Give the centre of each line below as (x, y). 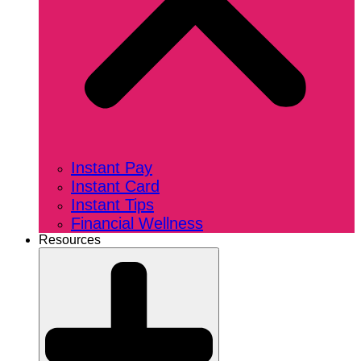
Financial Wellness (137, 223)
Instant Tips (112, 204)
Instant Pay (112, 167)
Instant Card (115, 186)
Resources (70, 239)
